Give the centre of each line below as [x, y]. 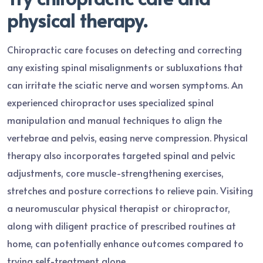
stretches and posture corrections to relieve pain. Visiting [130, 190]
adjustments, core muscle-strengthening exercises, [115, 172]
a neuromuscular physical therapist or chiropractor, [119, 208]
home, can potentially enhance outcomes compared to [125, 243]
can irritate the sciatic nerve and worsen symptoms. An [125, 84]
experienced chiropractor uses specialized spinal [110, 102]
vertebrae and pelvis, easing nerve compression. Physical [127, 137]
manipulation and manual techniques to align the [114, 119]
